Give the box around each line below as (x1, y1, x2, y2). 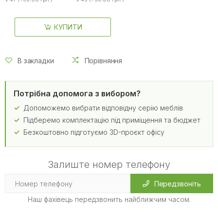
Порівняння (84, 56, 123, 65)
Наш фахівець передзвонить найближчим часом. (27, 195, 191, 204)
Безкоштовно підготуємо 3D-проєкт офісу (23, 128, 164, 137)
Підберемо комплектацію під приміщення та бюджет (23, 116, 200, 125)
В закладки (18, 56, 54, 65)
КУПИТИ (54, 22, 82, 31)
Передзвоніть (154, 179, 201, 188)
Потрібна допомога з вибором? (14, 89, 141, 99)
